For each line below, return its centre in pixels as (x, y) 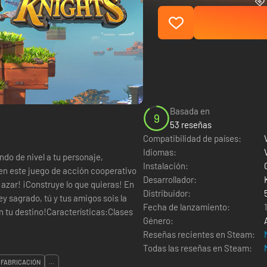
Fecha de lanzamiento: (187, 207)
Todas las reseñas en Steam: (198, 248)
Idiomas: (160, 152)
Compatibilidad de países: (192, 138)
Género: (158, 221)
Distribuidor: (167, 193)
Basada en (190, 111)
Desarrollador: (170, 179)
